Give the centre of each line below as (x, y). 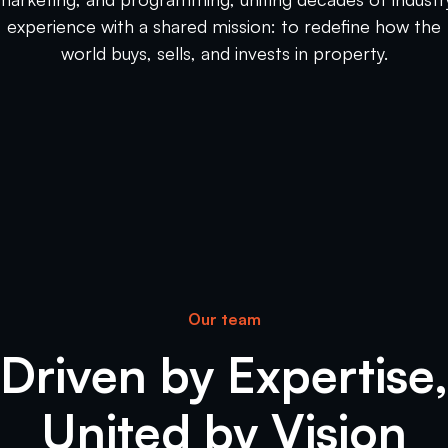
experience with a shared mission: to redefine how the (224, 26)
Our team (224, 319)
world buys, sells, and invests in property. (224, 53)
